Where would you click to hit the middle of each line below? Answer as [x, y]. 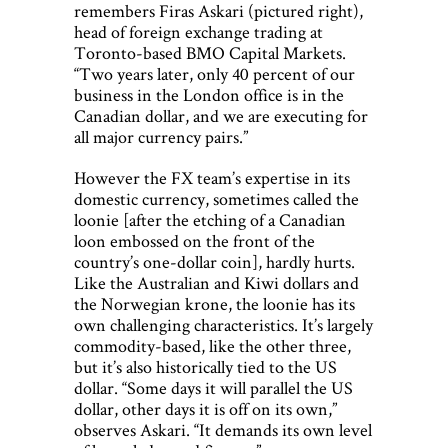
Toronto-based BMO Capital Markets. [210, 53]
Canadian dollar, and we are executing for [221, 116]
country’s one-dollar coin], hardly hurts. [214, 262]
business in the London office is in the [209, 95]
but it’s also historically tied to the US [205, 367]
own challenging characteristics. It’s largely [223, 325]
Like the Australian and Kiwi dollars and [216, 283]
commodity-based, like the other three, [212, 346]
